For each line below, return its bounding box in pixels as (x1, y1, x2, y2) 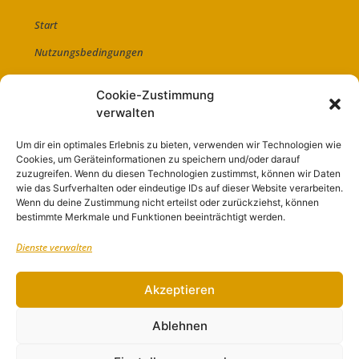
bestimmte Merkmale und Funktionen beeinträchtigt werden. (16, 211, 285, 223)
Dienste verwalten (16, 240, 92, 254)
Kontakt (34, 153, 72, 168)
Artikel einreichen (34, 99, 118, 114)
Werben (34, 126, 72, 141)
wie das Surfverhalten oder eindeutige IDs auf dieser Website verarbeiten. (16, 182, 343, 194)
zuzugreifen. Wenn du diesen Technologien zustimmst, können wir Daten (16, 167, 341, 179)
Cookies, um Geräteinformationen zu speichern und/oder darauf (16, 153, 300, 165)
